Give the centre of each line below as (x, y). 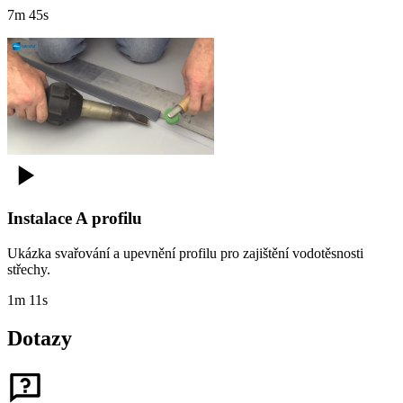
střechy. (29, 270)
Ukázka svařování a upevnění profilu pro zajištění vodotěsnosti (185, 254)
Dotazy (40, 339)
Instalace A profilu (75, 219)
